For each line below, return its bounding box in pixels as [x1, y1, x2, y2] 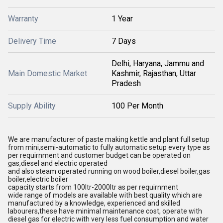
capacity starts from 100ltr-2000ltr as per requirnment [8, 183, 178, 191]
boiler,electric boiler [8, 175, 68, 183]
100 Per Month [111, 101, 163, 111]
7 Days [111, 36, 136, 46]
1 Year [111, 14, 133, 23]
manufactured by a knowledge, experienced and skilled [8, 199, 180, 207]
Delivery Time [8, 36, 56, 46]
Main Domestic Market [8, 69, 87, 78]
